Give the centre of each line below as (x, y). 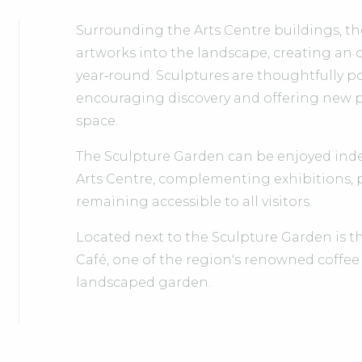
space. (97, 121)
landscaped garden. (143, 282)
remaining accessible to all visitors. (194, 202)
